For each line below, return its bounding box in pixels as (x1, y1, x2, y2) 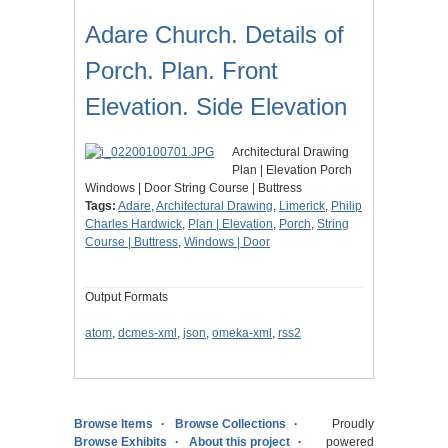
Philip (331, 199, 362, 214)
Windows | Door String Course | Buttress (85, 181, 302, 196)
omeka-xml (212, 326, 272, 341)
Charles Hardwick (85, 217, 182, 232)
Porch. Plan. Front (85, 57, 278, 85)
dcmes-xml (118, 326, 177, 341)
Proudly (332, 417, 374, 432)
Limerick (279, 199, 325, 214)
